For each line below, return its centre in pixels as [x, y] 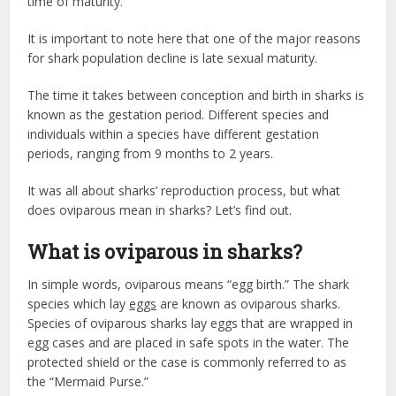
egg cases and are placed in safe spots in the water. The [189, 343]
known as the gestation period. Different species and [179, 114]
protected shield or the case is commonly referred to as [187, 362]
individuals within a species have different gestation [174, 134]
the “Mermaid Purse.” [88, 381]
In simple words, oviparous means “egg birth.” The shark [189, 284]
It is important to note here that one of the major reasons [194, 38]
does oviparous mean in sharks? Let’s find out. [160, 210]
